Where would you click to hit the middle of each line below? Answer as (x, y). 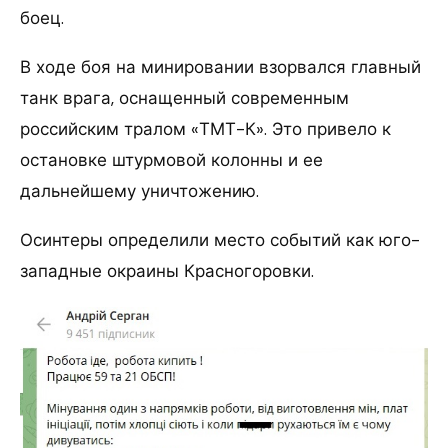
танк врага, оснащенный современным (184, 98)
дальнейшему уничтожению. (139, 191)
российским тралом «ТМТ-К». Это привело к (205, 129)
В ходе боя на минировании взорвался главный (220, 67)
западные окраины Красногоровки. (167, 271)
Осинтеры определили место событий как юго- (220, 240)
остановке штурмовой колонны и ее (171, 160)
